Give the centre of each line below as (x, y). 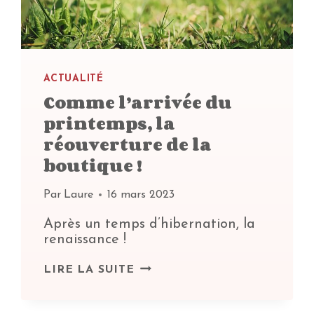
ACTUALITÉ (74, 78)
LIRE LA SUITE (89, 269)
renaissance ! (85, 239)
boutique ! (93, 165)
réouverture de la (128, 144)
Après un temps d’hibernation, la (150, 224)
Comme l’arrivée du (138, 102)
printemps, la (110, 123)
